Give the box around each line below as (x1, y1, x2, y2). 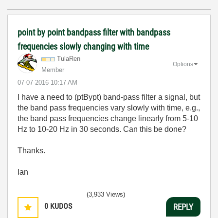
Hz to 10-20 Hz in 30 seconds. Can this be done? (18, 125, 186, 133)
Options (173, 60, 193, 68)
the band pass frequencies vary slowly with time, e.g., (18, 104, 200, 112)
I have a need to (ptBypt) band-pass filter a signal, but (18, 93, 200, 101)
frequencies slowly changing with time (18, 41, 149, 52)
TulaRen (57, 55, 80, 62)
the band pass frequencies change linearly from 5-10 (18, 114, 198, 123)
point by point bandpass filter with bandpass (18, 27, 170, 37)
